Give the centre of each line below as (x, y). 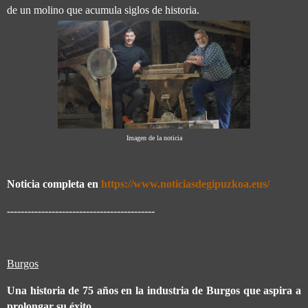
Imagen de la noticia (154, 138)
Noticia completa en (54, 184)
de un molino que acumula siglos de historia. (103, 10)
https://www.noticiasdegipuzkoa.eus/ (185, 184)
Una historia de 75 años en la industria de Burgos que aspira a (154, 291)
